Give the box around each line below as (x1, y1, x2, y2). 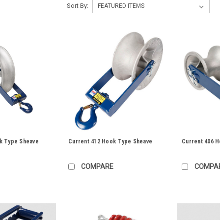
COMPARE (81, 163, 114, 171)
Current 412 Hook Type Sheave (68, 138, 153, 145)
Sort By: (66, 2, 88, 9)
